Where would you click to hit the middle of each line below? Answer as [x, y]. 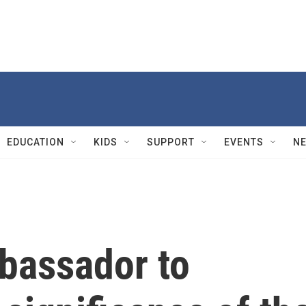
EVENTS [244, 142]
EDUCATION [36, 142]
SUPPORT [171, 142]
